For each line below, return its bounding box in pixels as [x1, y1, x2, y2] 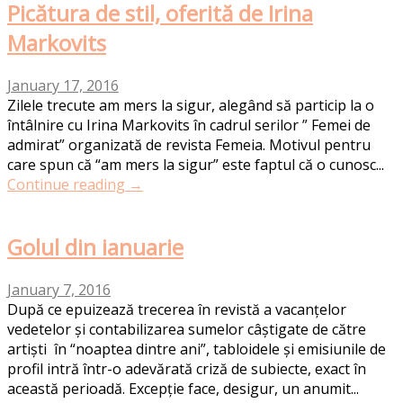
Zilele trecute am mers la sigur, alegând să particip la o [7, 95, 374, 116]
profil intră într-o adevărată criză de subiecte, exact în [7, 359, 366, 380]
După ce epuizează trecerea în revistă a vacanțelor [7, 300, 346, 320]
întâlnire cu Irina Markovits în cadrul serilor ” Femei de [7, 115, 371, 136]
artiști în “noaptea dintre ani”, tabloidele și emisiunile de [7, 339, 386, 360]
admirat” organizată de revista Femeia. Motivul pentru [7, 135, 371, 156]
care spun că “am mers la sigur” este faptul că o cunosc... [7, 155, 384, 175]
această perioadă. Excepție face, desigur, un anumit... [7, 379, 359, 399]
